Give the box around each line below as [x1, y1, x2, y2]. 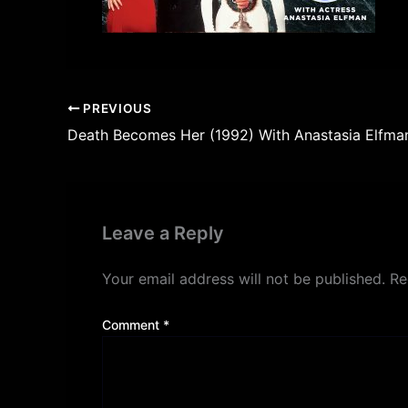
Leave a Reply [102, 222, 224, 245]
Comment [102, 317, 163, 333]
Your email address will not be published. [102, 270, 385, 289]
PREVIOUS [79, 101, 152, 117]
